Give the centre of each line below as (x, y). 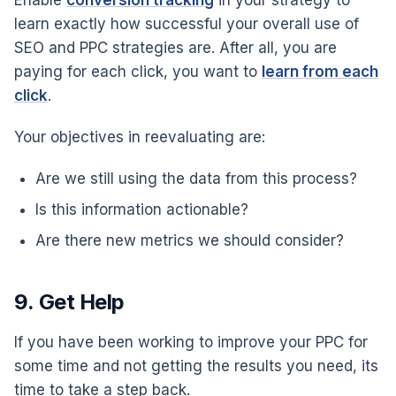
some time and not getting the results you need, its (196, 366)
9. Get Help (69, 301)
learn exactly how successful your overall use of (187, 23)
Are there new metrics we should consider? (190, 240)
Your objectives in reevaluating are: (140, 137)
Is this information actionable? (142, 209)
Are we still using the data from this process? (196, 178)
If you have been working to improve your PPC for (191, 342)
